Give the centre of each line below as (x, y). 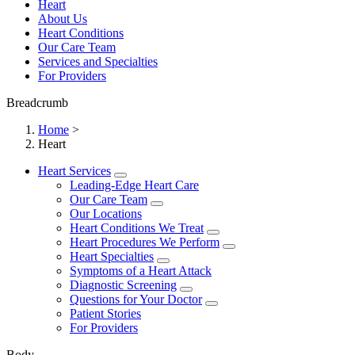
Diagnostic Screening (123, 284)
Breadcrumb (37, 102)
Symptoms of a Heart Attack (141, 270)
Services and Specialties (98, 61)
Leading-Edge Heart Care (134, 185)
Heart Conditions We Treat (137, 227)
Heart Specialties (112, 256)
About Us (63, 18)
